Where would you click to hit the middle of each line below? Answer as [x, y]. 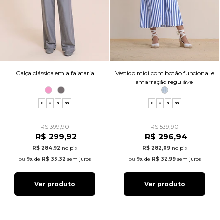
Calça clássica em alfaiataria [55, 73]
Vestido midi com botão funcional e [165, 73]
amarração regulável [165, 82]
